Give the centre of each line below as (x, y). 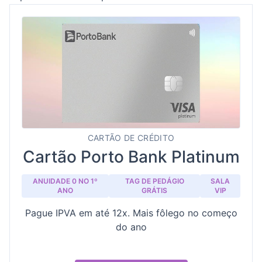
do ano (131, 227)
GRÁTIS (155, 190)
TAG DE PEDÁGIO (154, 181)
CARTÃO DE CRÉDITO (131, 138)
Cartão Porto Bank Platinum (131, 157)
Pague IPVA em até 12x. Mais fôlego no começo (131, 213)
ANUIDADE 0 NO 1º (65, 181)
